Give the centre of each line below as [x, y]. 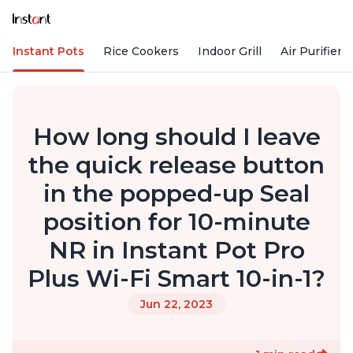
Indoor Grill [230, 52]
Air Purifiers [314, 52]
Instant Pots [48, 52]
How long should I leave [176, 137]
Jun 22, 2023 [176, 305]
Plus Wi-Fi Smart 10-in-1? [176, 279]
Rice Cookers [141, 52]
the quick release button [176, 165]
